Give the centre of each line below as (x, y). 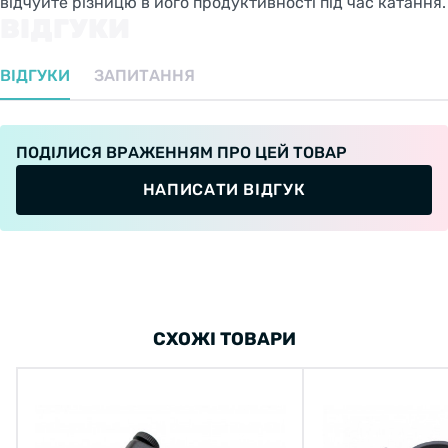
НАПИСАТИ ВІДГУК (224, 189)
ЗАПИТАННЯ (144, 75)
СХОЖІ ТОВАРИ (224, 338)
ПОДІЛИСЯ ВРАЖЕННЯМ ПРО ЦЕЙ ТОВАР (181, 152)
